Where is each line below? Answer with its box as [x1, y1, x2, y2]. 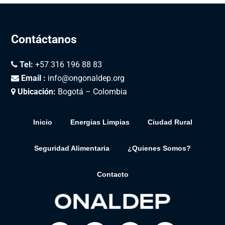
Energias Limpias [70, 118, 130, 127]
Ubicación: [18, 87, 56, 97]
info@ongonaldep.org [46, 73, 125, 83]
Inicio [33, 118, 52, 127]
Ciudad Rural [147, 118, 192, 127]
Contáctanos [11, 33, 77, 47]
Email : [21, 73, 46, 83]
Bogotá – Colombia [58, 87, 128, 97]
